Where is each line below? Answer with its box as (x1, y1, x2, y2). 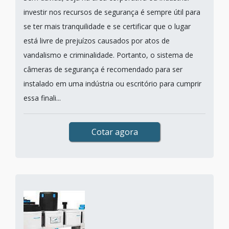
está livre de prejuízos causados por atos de (24, 36, 170, 45)
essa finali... (24, 93, 61, 103)
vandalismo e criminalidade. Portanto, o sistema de (24, 50, 193, 60)
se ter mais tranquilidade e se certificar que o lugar (24, 21, 191, 31)
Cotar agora (91, 126, 138, 138)
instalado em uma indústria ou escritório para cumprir (24, 79, 201, 88)
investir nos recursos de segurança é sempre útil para (24, 7, 200, 17)
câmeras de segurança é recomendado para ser (24, 64, 182, 74)
